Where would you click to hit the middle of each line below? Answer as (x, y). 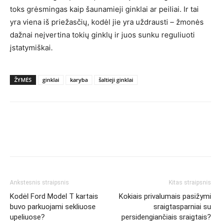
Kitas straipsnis (190, 183)
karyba (79, 80)
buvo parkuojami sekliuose (53, 207)
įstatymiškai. (31, 48)
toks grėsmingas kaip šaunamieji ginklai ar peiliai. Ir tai (104, 9)
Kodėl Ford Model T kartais (54, 196)
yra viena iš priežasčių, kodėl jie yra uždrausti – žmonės (107, 22)
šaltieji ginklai (116, 80)
